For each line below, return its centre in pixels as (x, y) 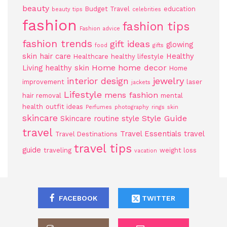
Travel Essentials (151, 134)
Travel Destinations (86, 134)
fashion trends (57, 44)
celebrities (147, 9)
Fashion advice (100, 28)
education (180, 9)
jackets (141, 82)
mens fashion (131, 95)
